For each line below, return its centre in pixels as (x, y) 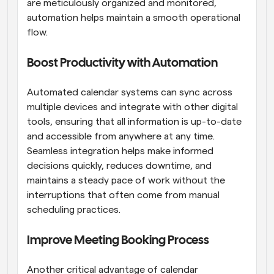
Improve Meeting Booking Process (118, 240)
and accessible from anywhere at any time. (121, 136)
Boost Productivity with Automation (122, 63)
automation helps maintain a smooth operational (134, 17)
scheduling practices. (74, 209)
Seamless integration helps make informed (120, 151)
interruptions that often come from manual (123, 195)
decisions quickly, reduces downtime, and (119, 165)
